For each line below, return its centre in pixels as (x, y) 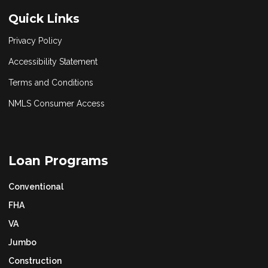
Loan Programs (58, 160)
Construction (35, 261)
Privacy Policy (35, 40)
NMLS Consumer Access (57, 103)
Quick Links (44, 18)
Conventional (36, 187)
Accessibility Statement (53, 61)
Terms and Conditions (51, 82)
